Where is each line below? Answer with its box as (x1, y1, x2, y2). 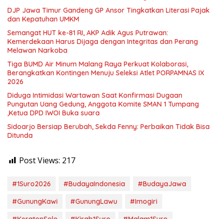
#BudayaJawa (138, 179, 186, 188)
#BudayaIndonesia (64, 179, 125, 188)
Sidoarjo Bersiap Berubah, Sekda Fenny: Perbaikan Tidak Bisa (7, 122, 210, 131)
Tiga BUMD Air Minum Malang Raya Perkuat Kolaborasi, (7, 59, 188, 68)
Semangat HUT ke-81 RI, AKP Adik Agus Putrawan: (7, 28, 168, 37)
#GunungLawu (70, 197, 117, 206)
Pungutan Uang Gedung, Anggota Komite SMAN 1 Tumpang (7, 99, 199, 109)
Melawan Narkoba (7, 45, 67, 55)
